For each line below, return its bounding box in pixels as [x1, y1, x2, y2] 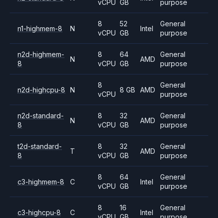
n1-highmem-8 [18, 24, 62, 33]
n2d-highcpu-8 [18, 85, 65, 94]
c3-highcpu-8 [18, 208, 61, 217]
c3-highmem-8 [18, 177, 64, 186]
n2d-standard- [18, 111, 64, 120]
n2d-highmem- [18, 50, 64, 58]
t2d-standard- [18, 142, 62, 150]
